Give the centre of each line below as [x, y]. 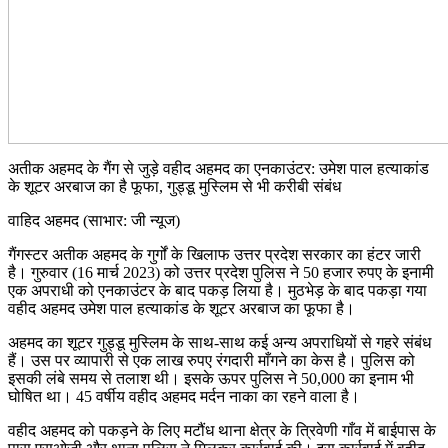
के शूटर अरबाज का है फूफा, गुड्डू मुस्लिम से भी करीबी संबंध [174, 186]
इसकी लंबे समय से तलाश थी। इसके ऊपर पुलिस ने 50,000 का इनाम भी [211, 378]
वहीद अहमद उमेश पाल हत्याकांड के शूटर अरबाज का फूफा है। [181, 308]
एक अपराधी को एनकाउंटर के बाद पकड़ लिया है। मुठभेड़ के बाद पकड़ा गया [217, 290]
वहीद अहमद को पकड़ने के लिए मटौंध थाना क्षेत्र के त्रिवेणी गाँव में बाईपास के [222, 430]
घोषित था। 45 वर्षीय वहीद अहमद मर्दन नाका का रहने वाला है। [184, 396]
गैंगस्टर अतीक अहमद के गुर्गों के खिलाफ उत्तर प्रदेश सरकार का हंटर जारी [214, 254]
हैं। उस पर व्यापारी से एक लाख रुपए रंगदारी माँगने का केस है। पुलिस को [211, 360]
